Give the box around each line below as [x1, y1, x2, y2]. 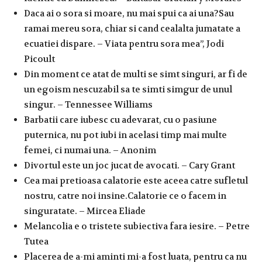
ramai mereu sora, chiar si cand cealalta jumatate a [24, 22, 240, 35]
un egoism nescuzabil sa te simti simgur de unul [24, 83, 232, 95]
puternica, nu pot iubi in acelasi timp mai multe [24, 129, 227, 141]
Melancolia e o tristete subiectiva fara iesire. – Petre [24, 220, 250, 232]
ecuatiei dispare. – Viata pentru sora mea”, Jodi [24, 37, 224, 50]
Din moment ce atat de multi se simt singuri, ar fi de [24, 68, 247, 80]
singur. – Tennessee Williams [24, 98, 153, 111]
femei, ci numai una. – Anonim [24, 144, 156, 156]
